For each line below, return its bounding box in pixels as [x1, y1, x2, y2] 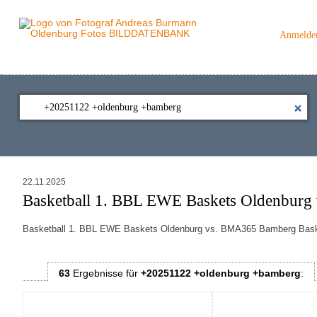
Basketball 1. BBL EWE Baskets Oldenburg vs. [22, 224, 221, 235]
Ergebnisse [69, 268, 126, 279]
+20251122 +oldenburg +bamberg [140, 268, 301, 279]
